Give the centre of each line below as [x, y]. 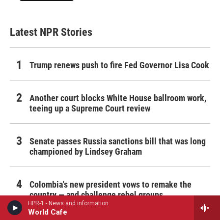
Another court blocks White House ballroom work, [118, 98]
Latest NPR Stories [51, 32]
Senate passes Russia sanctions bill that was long [118, 141]
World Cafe [48, 212]
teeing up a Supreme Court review [90, 109]
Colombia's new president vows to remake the [110, 185]
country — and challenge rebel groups [96, 195]
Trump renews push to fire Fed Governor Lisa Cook [119, 65]
